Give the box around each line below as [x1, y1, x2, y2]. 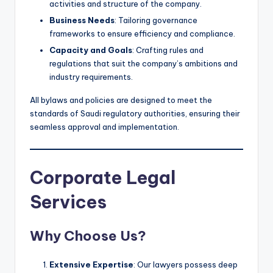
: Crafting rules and [132, 44, 204, 55]
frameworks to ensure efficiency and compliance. [49, 28, 235, 38]
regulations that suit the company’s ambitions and [49, 58, 238, 68]
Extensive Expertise [49, 259, 133, 269]
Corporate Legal [30, 166, 175, 189]
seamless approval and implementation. [30, 121, 179, 132]
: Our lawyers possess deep [133, 259, 238, 269]
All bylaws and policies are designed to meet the [30, 94, 212, 105]
